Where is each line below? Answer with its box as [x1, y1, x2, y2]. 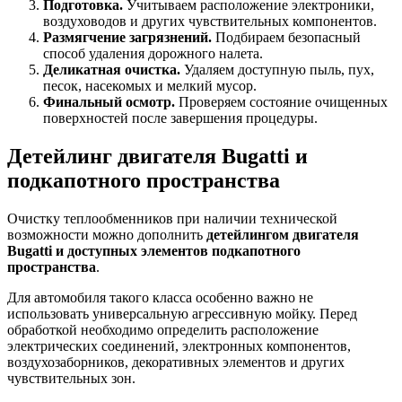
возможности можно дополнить [7, 226, 206, 242]
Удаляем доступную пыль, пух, [180, 62, 374, 78]
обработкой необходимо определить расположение [7, 321, 319, 337]
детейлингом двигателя [206, 226, 359, 242]
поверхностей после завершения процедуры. [43, 110, 318, 127]
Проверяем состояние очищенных [175, 94, 388, 110]
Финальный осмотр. [43, 94, 175, 110]
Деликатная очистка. [43, 62, 180, 78]
